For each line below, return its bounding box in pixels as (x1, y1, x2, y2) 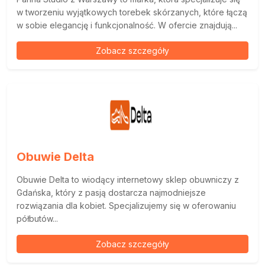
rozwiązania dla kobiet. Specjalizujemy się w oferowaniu (17, 200, 236, 211)
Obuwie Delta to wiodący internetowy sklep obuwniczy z (17, 174, 239, 185)
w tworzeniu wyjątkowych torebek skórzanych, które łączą (17, 7, 247, 17)
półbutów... (17, 213, 58, 224)
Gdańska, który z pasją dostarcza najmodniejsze (17, 187, 206, 198)
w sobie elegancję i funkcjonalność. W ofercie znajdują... (17, 20, 237, 30)
